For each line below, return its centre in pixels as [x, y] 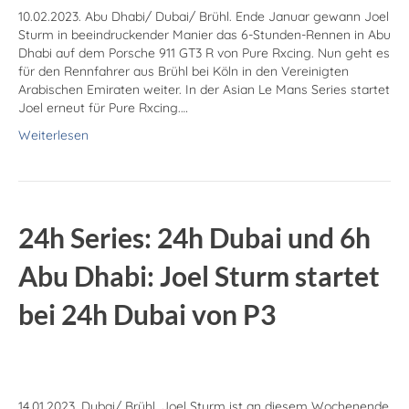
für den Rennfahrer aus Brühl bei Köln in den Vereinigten [184, 72]
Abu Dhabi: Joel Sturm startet [199, 276]
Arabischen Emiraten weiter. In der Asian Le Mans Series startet [204, 90]
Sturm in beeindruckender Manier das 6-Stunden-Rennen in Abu [204, 35]
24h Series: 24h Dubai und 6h [194, 238]
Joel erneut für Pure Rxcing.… [103, 108]
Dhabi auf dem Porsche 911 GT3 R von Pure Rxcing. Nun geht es [204, 53]
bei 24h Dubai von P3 [147, 315]
